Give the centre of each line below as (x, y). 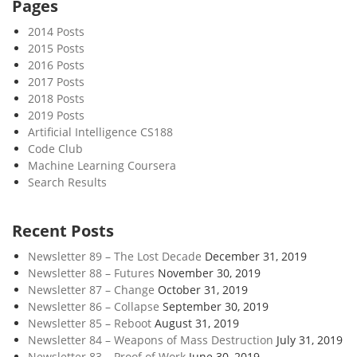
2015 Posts (56, 49)
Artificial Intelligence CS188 (100, 132)
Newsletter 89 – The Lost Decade (115, 257)
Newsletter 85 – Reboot (90, 324)
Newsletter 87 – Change (91, 290)
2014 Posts (56, 32)
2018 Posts (56, 99)
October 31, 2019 (203, 290)
